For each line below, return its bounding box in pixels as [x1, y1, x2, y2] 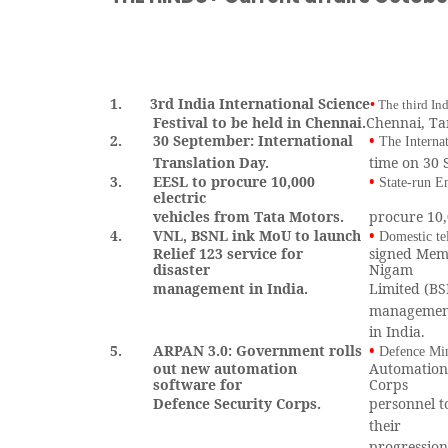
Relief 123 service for [153, 244, 304, 263]
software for [153, 375, 243, 394]
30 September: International [153, 131, 354, 150]
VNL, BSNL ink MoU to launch [153, 226, 362, 245]
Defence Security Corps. [153, 394, 322, 413]
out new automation [153, 359, 298, 378]
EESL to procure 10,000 [153, 172, 316, 191]
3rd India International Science [150, 94, 370, 113]
